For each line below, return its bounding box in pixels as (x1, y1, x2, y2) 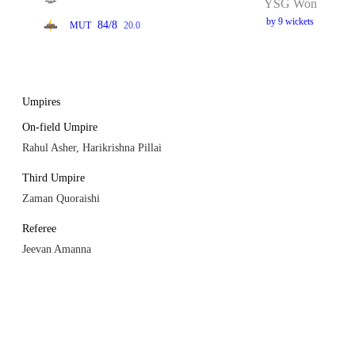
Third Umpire (22, 172, 85, 184)
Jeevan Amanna (22, 243, 91, 255)
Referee (22, 223, 56, 235)
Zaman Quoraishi (22, 193, 100, 204)
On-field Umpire (22, 121, 97, 133)
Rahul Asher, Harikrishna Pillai (22, 142, 162, 154)
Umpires (22, 96, 60, 108)
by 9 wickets (266, 15, 315, 27)
